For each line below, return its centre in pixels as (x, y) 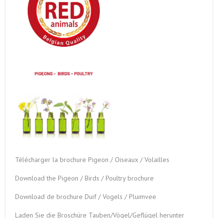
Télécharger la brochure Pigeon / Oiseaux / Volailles (92, 159)
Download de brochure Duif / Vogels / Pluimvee (86, 196)
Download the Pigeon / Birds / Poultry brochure (84, 178)
